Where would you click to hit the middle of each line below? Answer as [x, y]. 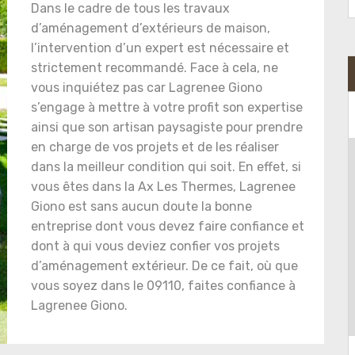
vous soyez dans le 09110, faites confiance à [163, 286]
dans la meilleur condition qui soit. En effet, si [166, 167]
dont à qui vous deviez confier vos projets [155, 246]
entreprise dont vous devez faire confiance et [168, 227]
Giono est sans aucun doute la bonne [141, 207]
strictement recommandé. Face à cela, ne [155, 68]
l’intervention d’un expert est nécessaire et [160, 48]
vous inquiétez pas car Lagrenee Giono [147, 88]
